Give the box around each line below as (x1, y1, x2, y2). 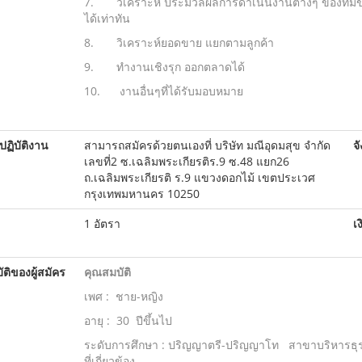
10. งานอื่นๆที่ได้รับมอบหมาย (83, 83, 353, 99)
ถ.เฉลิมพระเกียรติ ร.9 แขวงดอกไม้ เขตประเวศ (83, 170, 315, 185)
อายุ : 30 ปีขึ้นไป (83, 313, 172, 328)
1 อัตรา (83, 216, 120, 231)
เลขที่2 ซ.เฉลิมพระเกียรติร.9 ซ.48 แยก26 (83, 154, 289, 169)
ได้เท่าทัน (83, 11, 130, 26)
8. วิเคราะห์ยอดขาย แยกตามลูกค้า (83, 35, 274, 50)
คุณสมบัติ (83, 264, 131, 280)
